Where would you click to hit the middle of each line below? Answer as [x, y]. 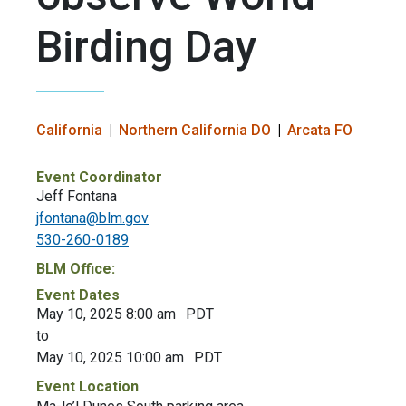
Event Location [87, 387]
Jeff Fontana [77, 197]
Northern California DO [195, 130]
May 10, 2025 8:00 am [106, 314]
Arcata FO [320, 130]
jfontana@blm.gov [92, 218]
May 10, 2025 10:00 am [110, 358]
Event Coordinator [99, 178]
